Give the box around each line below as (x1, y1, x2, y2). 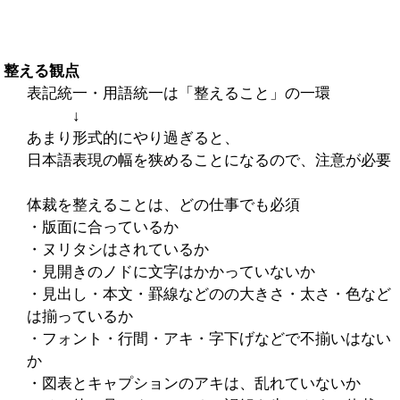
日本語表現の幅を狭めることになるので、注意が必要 (26, 151, 391, 169)
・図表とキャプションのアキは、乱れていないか (26, 374, 361, 392)
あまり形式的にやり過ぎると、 (26, 129, 239, 146)
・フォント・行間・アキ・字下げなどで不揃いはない (26, 329, 391, 347)
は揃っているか (26, 307, 133, 325)
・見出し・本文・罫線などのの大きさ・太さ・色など (26, 285, 391, 303)
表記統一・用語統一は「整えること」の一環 (26, 84, 330, 102)
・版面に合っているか (26, 218, 179, 236)
